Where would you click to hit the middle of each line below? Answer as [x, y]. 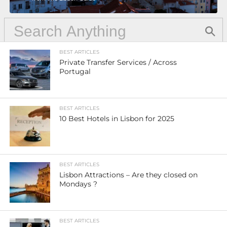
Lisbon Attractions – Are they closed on [129, 175]
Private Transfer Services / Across [118, 62]
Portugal [75, 71]
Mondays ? [79, 184]
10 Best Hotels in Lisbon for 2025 [117, 118]
